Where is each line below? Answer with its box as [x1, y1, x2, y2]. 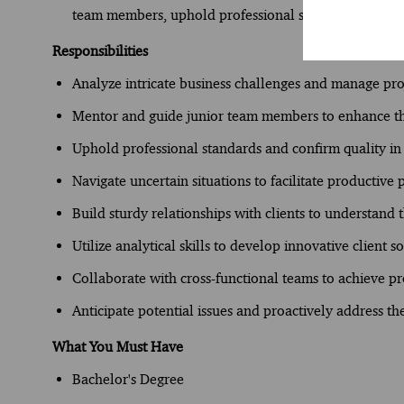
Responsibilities [52, 41, 148, 60]
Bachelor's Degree [72, 370, 184, 388]
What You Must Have [52, 337, 183, 355]
